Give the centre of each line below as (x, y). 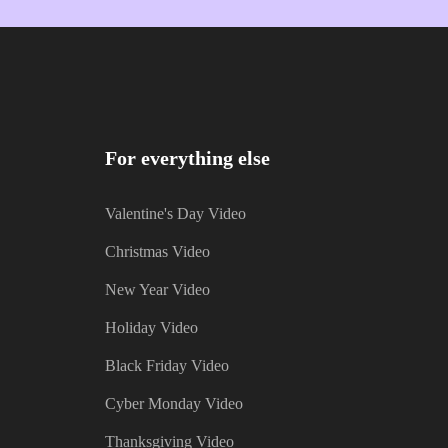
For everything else (188, 158)
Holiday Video (152, 328)
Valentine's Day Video (176, 214)
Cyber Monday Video (174, 404)
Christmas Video (158, 252)
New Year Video (158, 290)
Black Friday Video (167, 366)
